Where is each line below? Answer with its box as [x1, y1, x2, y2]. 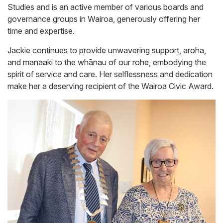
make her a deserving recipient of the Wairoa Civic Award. [7, 81, 214, 92]
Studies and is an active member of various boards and [7, 2, 204, 12]
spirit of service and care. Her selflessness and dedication [7, 69, 213, 80]
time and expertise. [7, 26, 75, 36]
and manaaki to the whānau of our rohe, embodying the [7, 57, 206, 68]
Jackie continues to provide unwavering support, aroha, [7, 45, 206, 56]
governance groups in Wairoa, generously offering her [7, 14, 200, 24]
